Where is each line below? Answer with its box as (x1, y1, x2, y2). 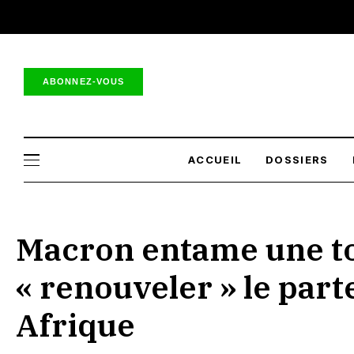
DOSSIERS (265, 153, 329, 166)
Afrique (16, 304, 135, 345)
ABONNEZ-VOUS (43, 76, 125, 86)
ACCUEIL (188, 153, 243, 166)
